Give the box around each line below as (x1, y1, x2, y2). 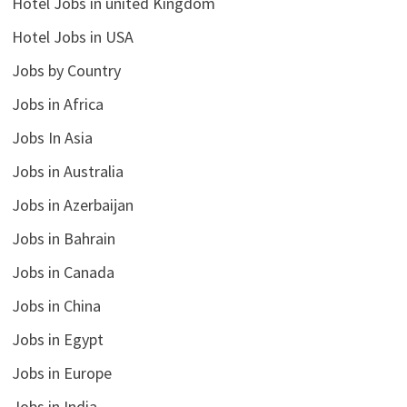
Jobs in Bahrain (11, 228, 115, 250)
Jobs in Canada (11, 262, 114, 283)
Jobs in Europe (11, 362, 112, 384)
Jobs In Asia (11, 127, 93, 149)
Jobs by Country (11, 60, 121, 82)
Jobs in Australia (11, 161, 124, 183)
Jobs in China (11, 295, 101, 317)
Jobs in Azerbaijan (11, 194, 134, 216)
